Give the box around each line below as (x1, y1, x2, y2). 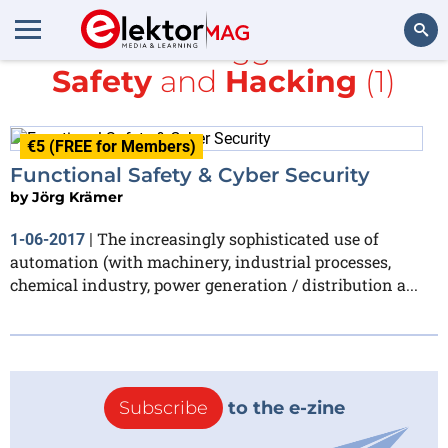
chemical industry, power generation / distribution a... (10, 273, 418, 295)
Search (385, 76, 428, 93)
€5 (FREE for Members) (27, 137, 196, 156)
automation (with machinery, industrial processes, (10, 250, 391, 272)
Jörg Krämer (32, 187, 123, 206)
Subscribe (118, 396, 208, 419)
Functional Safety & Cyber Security (10, 162, 370, 187)
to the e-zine (222, 396, 345, 419)
